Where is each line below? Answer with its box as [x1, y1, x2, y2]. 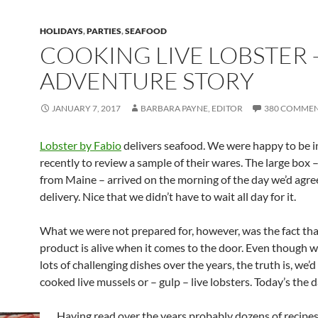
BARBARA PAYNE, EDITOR [141, 103, 243, 114]
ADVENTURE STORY [40, 66, 254, 95]
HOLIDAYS [40, 26, 83, 36]
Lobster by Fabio [40, 138, 121, 152]
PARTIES [87, 26, 121, 36]
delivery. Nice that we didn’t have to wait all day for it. [40, 190, 296, 203]
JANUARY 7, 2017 [52, 103, 121, 114]
